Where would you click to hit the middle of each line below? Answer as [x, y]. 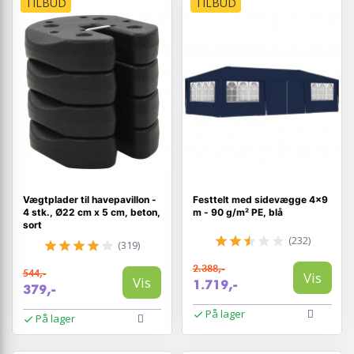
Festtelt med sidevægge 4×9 [260, 199]
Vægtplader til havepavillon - [89, 199]
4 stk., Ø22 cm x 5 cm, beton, [91, 212]
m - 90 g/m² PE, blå [237, 212]
